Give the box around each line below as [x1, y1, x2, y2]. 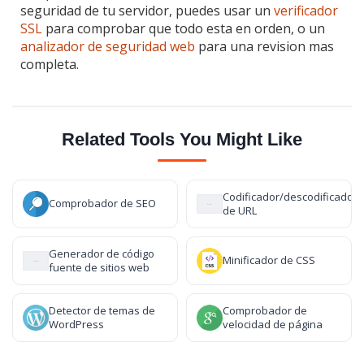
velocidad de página [223, 316, 323, 331]
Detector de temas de [49, 302, 155, 318]
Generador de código [49, 245, 154, 261]
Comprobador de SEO [49, 196, 156, 211]
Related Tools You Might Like [62, 128, 302, 149]
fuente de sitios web [49, 259, 149, 275]
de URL [223, 202, 257, 218]
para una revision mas [195, 37, 334, 55]
